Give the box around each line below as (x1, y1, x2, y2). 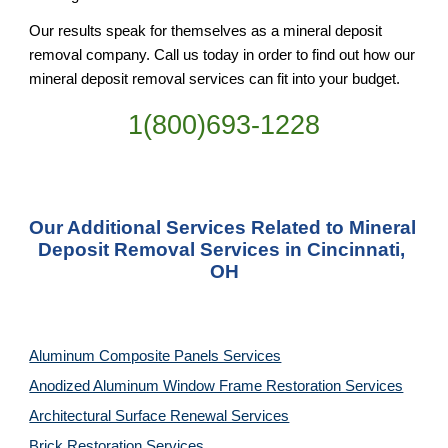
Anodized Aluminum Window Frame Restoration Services (29, 378, 404, 394)
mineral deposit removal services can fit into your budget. (29, 71, 401, 88)
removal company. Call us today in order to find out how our (29, 47, 416, 64)
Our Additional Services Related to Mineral (29, 217, 417, 238)
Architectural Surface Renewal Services (29, 408, 290, 424)
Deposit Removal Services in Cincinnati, (38, 239, 405, 260)
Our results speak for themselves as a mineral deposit (29, 23, 383, 40)
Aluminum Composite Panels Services (29, 348, 282, 364)
